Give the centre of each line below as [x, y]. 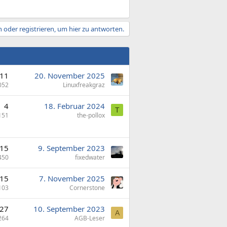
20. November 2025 [70, 75]
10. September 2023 [69, 209]
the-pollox [91, 115]
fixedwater [90, 157]
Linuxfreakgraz [84, 85]
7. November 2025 [72, 178]
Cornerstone [87, 188]
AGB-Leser [90, 218]
